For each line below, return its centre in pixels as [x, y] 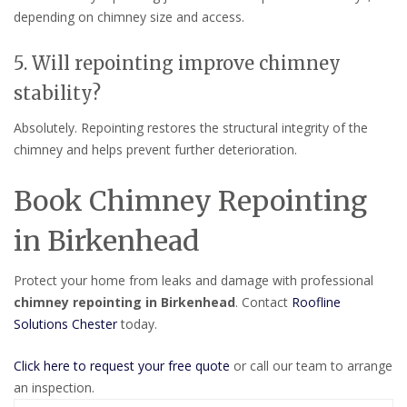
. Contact [263, 302]
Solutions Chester [65, 323]
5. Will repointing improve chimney [177, 64]
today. [137, 323]
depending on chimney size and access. [129, 17]
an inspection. [54, 387]
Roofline [316, 302]
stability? [57, 94]
